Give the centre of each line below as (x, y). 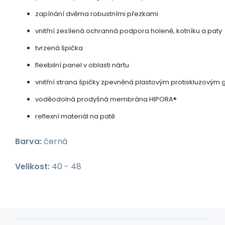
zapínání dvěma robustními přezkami (97, 14)
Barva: (28, 141)
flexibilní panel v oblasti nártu (82, 65)
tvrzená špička (59, 48)
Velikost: (32, 166)
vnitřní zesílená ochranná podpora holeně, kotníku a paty (129, 31)
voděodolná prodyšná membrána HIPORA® (106, 99)
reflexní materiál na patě (75, 116)
